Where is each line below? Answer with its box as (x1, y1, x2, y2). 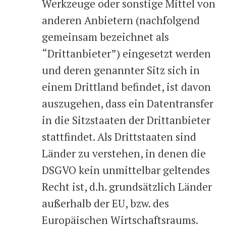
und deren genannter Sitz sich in (42, 63, 200, 77)
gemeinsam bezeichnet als (42, 30, 169, 44)
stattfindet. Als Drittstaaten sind (42, 130, 196, 144)
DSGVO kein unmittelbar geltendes (42, 163, 210, 177)
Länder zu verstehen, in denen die (42, 146, 206, 160)
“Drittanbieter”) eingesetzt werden (42, 46, 211, 61)
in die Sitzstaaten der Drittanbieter (42, 113, 210, 127)
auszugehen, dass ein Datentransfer (42, 96, 213, 110)
